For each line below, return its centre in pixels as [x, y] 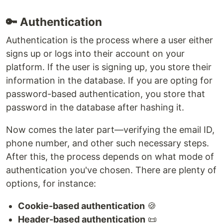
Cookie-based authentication [81, 206]
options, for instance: [51, 183]
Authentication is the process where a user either [110, 40]
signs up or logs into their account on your [95, 53]
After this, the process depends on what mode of [110, 156]
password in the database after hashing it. [95, 107]
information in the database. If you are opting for [109, 80]
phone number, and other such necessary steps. [108, 143]
